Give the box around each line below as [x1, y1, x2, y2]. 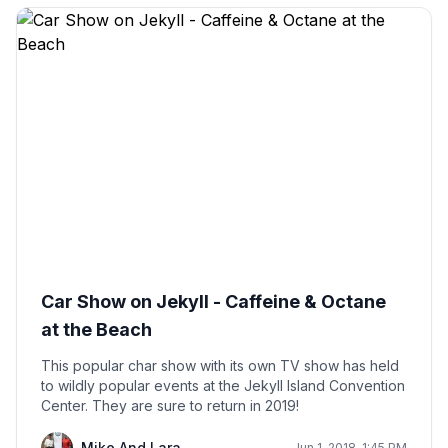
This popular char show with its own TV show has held [41, 357, 399, 375]
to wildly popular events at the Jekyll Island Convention [41, 377, 405, 395]
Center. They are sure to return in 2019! [92, 397, 299, 415]
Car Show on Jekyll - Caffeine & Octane [41, 291, 386, 313]
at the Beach [41, 319, 152, 341]
